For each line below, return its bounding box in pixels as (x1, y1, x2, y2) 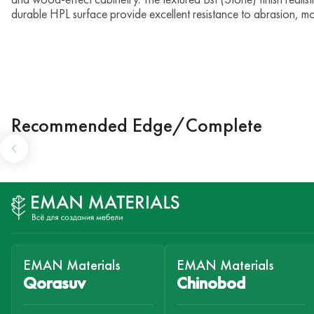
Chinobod (176, 273, 245, 294)
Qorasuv (23, 273, 86, 294)
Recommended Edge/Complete (11, 114, 262, 138)
